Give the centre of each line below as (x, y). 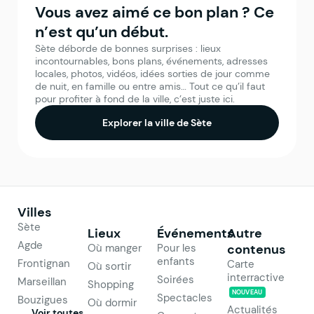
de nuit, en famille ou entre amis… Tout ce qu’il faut (150, 87)
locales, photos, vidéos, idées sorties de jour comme (152, 74)
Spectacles (185, 298)
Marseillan (42, 282)
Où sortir (109, 266)
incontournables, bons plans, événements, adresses (151, 61)
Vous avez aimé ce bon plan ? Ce (155, 13)
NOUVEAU (247, 293)
